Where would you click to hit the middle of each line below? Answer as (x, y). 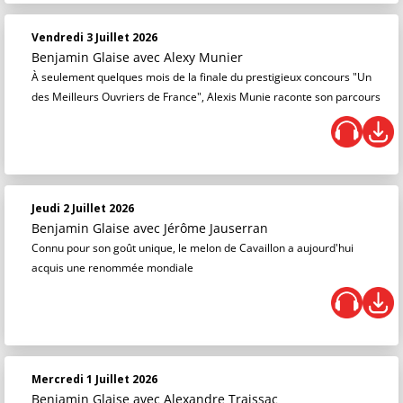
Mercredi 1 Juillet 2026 (94, 379)
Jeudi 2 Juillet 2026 (83, 208)
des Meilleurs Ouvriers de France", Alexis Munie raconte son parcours (206, 97)
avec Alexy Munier (188, 57)
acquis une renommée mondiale (112, 268)
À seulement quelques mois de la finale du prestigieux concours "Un (201, 77)
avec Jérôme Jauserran (201, 228)
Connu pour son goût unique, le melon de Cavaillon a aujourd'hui (193, 248)
